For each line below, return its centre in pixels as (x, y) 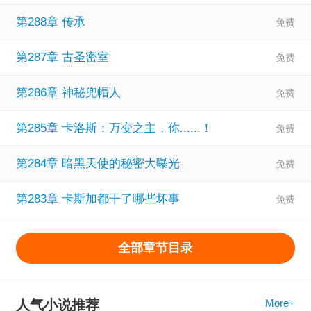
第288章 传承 (50, 22)
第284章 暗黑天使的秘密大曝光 (98, 163)
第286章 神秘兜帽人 (68, 92)
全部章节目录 (155, 248)
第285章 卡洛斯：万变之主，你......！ (114, 128)
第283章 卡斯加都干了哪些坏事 (98, 199)
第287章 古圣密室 (62, 57)
